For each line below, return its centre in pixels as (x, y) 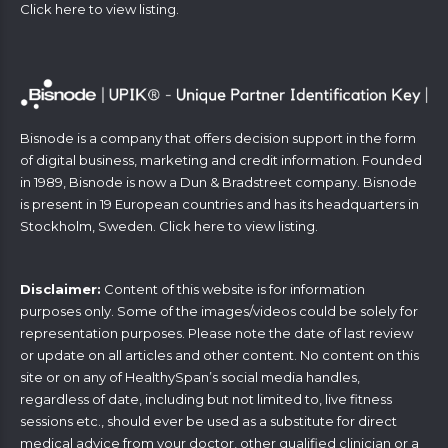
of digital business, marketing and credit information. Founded (221, 159)
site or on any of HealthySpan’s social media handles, (190, 376)
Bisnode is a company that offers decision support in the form (218, 137)
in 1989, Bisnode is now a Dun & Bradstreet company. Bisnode (218, 181)
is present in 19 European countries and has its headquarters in (219, 203)
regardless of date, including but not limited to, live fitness (206, 398)
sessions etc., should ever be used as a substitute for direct (208, 420)
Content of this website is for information (233, 288)
